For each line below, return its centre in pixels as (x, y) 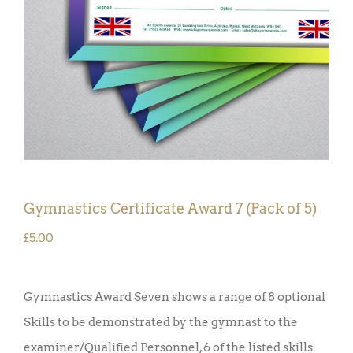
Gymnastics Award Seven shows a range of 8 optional (175, 297)
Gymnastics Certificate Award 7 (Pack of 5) (170, 208)
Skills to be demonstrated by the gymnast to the (161, 322)
